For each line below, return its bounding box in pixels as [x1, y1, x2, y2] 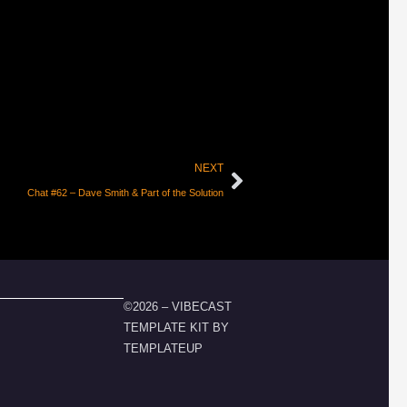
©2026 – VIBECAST [124, 299, 232, 313]
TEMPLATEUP [124, 341, 203, 355]
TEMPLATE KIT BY [124, 320, 229, 334]
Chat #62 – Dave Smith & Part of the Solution [27, 186, 223, 198]
